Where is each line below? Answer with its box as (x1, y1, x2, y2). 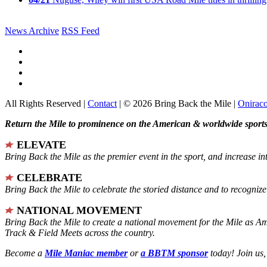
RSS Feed (61, 25, 100, 36)
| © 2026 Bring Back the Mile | (117, 98, 238, 108)
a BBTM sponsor (141, 247, 208, 258)
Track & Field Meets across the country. (5, 227, 155, 238)
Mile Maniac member (45, 247, 128, 258)
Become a (5, 247, 45, 258)
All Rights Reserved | (5, 98, 88, 108)
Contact (88, 98, 117, 108)
